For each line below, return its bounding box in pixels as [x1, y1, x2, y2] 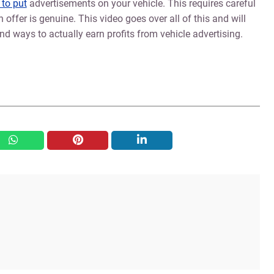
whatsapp [9, 134, 52, 146]
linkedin [137, 134, 171, 146]
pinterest [72, 134, 110, 146]
